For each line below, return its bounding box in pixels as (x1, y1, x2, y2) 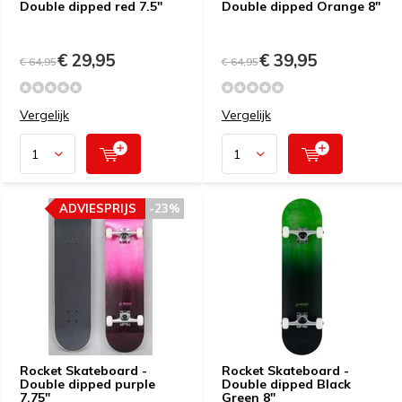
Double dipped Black (222, 376, 351, 392)
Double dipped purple (20, 376, 155, 392)
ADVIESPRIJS (59, 201, 136, 215)
